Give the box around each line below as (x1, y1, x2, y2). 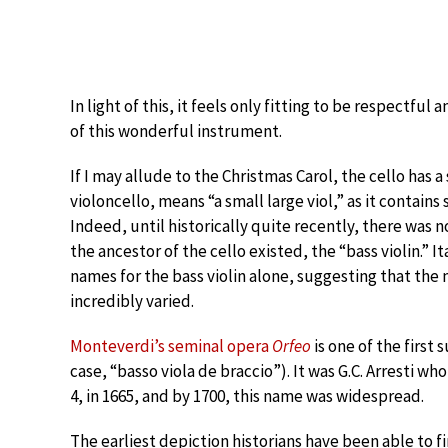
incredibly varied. (70, 290, 194, 312)
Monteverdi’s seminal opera (70, 335, 272, 357)
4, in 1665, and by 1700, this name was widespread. (70, 385, 424, 407)
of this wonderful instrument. (70, 120, 282, 142)
